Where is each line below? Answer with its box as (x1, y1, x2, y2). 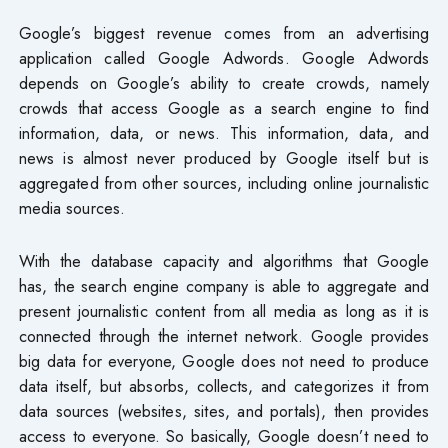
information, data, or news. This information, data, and (18, 120, 430, 145)
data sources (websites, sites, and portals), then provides (18, 398, 430, 423)
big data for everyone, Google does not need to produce (18, 348, 430, 373)
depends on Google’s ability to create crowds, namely (18, 70, 430, 95)
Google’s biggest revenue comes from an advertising (18, 20, 430, 45)
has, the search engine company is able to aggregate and (18, 273, 430, 298)
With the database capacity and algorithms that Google (18, 248, 430, 273)
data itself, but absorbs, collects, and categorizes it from (18, 373, 430, 398)
